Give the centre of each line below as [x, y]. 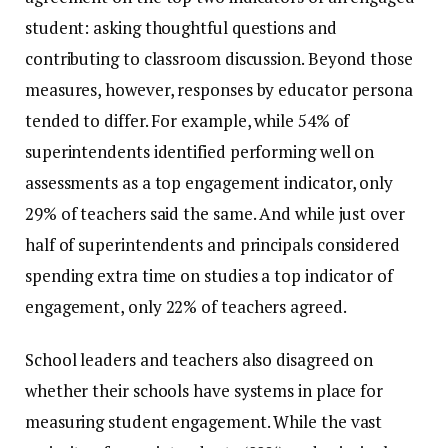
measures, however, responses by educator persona [219, 90]
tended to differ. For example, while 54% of [187, 121]
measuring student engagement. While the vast [204, 422]
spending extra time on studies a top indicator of [209, 276]
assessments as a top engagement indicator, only [209, 183]
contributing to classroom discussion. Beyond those [219, 59]
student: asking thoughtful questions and [181, 28]
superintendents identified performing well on [200, 152]
